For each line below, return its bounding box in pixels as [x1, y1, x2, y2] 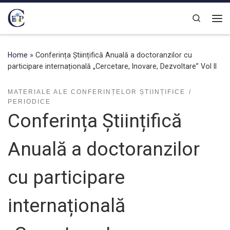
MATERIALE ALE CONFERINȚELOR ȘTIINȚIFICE [8, 88, 185, 96]
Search [201, 12, 225, 22]
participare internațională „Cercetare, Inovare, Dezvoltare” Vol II [8, 62, 217, 70]
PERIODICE [8, 98, 51, 106]
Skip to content [14, 10, 65, 19]
